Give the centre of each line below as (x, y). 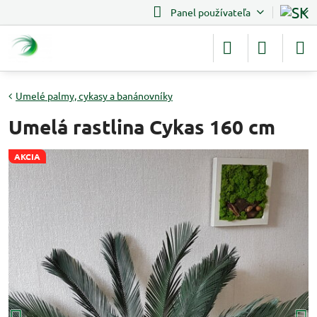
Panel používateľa (210, 12)
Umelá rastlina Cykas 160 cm (142, 126)
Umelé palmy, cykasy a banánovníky (94, 96)
